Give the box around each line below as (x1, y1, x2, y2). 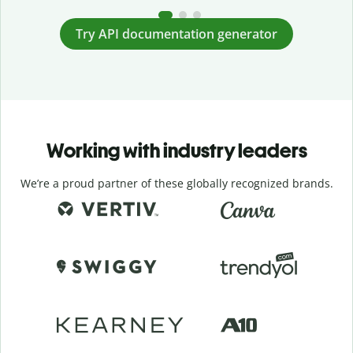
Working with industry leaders (46, 138, 307, 163)
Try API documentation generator (76, 24, 277, 43)
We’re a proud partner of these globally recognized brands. (20, 176, 333, 191)
